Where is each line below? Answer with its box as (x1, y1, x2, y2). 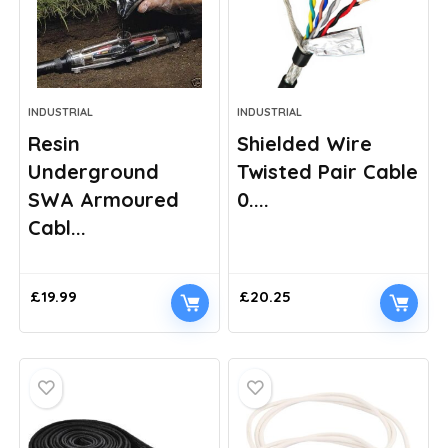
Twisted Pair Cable (237, 159, 419, 184)
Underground (28, 159, 160, 184)
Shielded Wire (237, 131, 373, 156)
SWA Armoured (28, 187, 180, 212)
